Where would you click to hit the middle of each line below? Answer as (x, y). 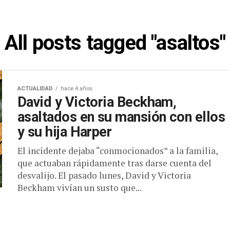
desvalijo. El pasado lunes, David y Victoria (104, 175)
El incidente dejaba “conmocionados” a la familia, (118, 151)
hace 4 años (76, 89)
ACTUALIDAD (35, 89)
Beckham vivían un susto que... (80, 188)
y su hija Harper (65, 132)
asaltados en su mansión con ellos (121, 117)
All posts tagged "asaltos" (115, 43)
